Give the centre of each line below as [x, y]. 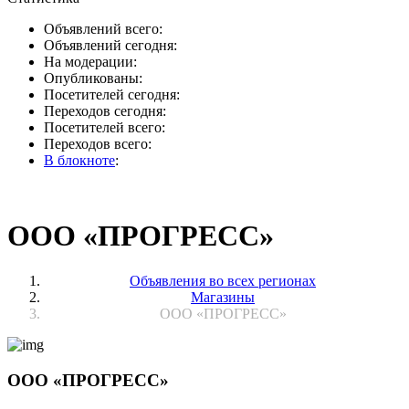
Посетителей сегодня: [112, 94]
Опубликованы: [93, 78]
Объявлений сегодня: [110, 45]
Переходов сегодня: [105, 111]
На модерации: [90, 62]
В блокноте [79, 160]
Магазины [223, 297]
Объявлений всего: [103, 29]
